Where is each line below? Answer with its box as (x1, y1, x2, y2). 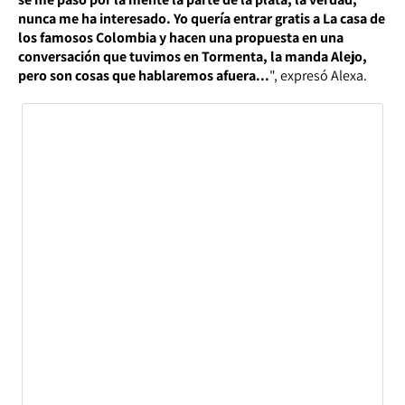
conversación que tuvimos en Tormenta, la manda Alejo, (18, 46, 367, 66)
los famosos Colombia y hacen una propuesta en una (18, 27, 344, 47)
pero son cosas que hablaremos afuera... (18, 65, 269, 85)
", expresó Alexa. (269, 65, 367, 85)
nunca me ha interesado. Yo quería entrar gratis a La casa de (18, 8, 385, 28)
